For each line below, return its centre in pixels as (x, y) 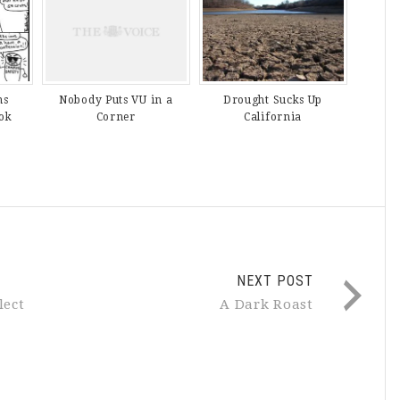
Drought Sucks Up (273, 100)
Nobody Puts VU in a (116, 100)
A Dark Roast (267, 305)
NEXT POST (275, 281)
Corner (116, 117)
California (273, 117)
